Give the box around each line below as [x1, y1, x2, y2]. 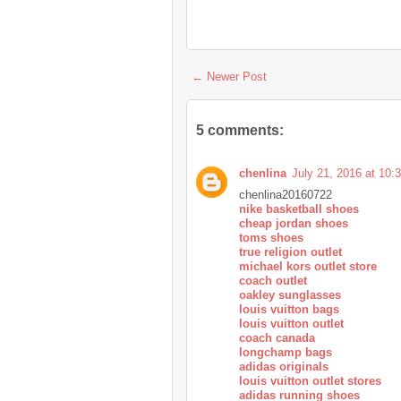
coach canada [239, 330, 315, 345]
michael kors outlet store [239, 259, 377, 273]
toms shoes [239, 230, 303, 244]
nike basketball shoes [239, 201, 359, 216]
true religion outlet [239, 244, 342, 259]
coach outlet [239, 273, 307, 287]
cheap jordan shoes [239, 216, 348, 230]
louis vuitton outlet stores [239, 373, 381, 388]
